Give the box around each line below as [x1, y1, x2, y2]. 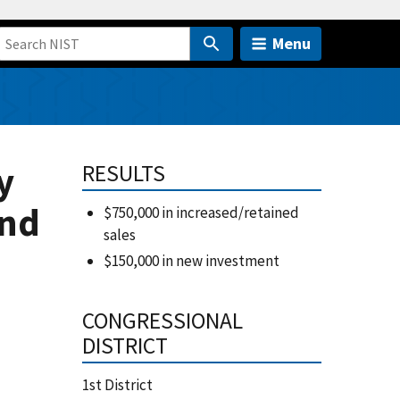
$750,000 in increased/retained [103, 203, 299, 222]
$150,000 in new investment [103, 251, 279, 271]
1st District [81, 375, 153, 396]
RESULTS [81, 159, 165, 187]
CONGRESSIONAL [81, 306, 243, 336]
